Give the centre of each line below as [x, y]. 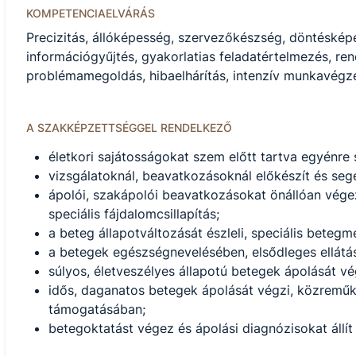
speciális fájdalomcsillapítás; [133, 214]
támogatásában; [97, 310]
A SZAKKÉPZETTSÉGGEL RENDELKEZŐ [129, 128]
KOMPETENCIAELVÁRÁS [90, 13]
